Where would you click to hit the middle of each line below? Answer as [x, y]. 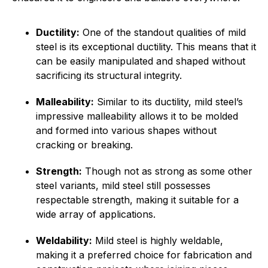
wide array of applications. [96, 214]
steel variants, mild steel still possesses [123, 185]
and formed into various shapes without [126, 130]
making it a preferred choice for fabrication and [144, 255]
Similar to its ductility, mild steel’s [168, 102]
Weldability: [64, 240]
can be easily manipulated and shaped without [141, 61]
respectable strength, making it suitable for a [137, 200]
